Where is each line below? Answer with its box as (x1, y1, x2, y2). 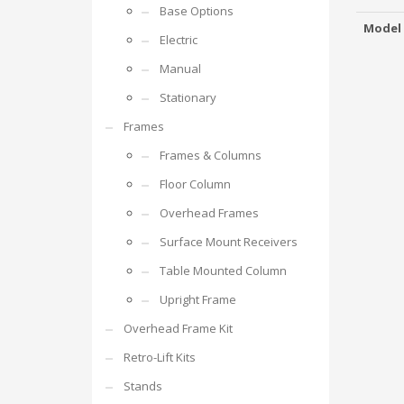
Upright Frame (160, 291, 236, 308)
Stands (124, 378, 162, 394)
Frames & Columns (160, 147, 262, 163)
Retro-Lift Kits (124, 349, 196, 365)
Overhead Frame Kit (124, 320, 233, 336)
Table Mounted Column (160, 262, 287, 279)
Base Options (160, 3, 234, 19)
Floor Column (160, 176, 231, 192)
